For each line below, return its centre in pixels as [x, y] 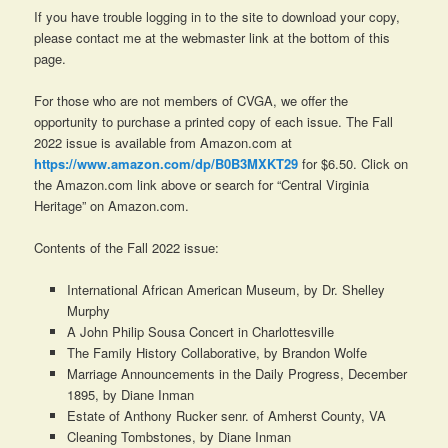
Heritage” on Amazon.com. [112, 206]
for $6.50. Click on [353, 164]
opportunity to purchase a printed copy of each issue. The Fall [214, 122]
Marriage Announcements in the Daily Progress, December [236, 374]
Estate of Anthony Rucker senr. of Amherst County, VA [226, 416]
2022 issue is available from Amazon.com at [163, 143]
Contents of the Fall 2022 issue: [127, 248]
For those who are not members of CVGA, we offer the [191, 101]
